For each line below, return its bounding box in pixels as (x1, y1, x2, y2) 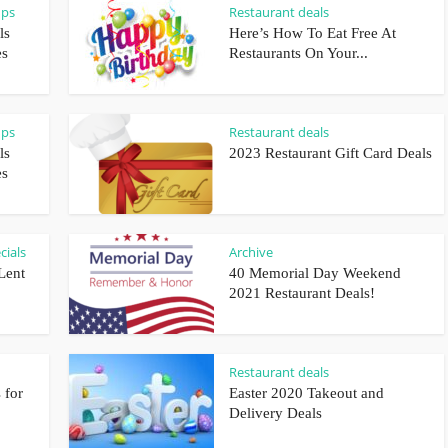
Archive (229, 243, 273, 261)
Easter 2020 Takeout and (229, 385, 384, 401)
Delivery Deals (229, 405, 322, 421)
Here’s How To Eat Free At (229, 25, 396, 41)
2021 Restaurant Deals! (229, 285, 375, 301)
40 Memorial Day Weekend (229, 265, 401, 281)
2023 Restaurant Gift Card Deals (229, 145, 432, 161)
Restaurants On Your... (229, 45, 368, 61)
